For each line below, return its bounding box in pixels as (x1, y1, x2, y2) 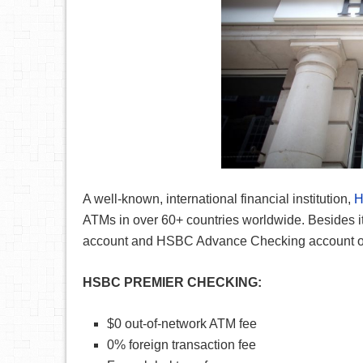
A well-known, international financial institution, (83, 192, 354, 207)
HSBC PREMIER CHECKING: (83, 275, 262, 290)
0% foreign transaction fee (107, 338, 256, 352)
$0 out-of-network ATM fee (107, 317, 257, 331)
